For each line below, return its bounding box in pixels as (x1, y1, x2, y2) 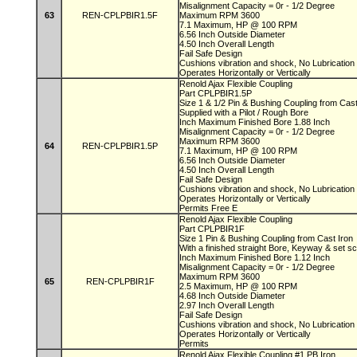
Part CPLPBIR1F (179, 224, 247, 233)
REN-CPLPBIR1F (85, 277, 155, 286)
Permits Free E (179, 203, 237, 213)
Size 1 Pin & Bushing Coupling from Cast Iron (179, 233, 355, 243)
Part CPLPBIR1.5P (179, 88, 254, 98)
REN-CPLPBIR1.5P (82, 141, 158, 151)
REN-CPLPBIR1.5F (82, 10, 158, 20)
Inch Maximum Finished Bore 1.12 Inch (179, 253, 332, 262)
